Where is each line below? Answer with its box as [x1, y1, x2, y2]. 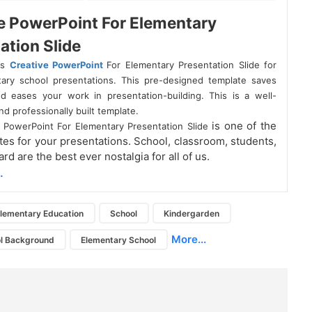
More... [171, 233, 206, 247]
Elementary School [81, 234, 157, 245]
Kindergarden [164, 208, 220, 219]
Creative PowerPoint [9, 59, 107, 71]
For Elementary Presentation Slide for [107, 59, 277, 71]
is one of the [212, 119, 276, 133]
